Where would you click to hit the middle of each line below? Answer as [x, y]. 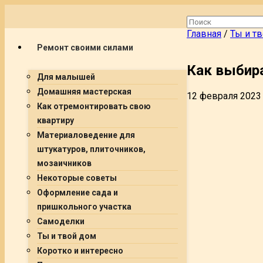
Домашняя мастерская [84, 92]
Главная [204, 34]
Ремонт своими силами [85, 48]
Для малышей [66, 77]
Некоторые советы [77, 178]
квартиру [55, 120]
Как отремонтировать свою [94, 106]
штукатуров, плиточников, [91, 149]
